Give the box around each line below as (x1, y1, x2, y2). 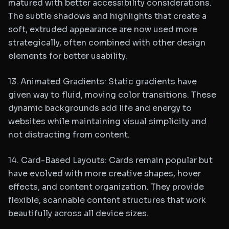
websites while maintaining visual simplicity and (8, 116, 207, 127)
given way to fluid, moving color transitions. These (8, 89, 216, 100)
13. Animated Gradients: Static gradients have (8, 76, 197, 87)
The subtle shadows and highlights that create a (8, 11, 207, 21)
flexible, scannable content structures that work (8, 195, 206, 205)
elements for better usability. (8, 51, 127, 61)
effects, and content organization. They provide (8, 181, 204, 192)
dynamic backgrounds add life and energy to (8, 103, 192, 113)
